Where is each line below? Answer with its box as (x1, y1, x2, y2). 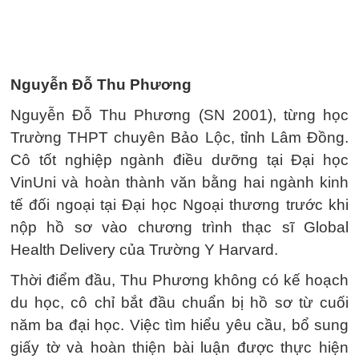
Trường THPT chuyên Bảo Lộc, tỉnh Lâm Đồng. (10, 129, 349, 146)
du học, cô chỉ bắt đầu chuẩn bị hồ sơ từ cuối (10, 294, 349, 311)
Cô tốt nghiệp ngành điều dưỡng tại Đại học (10, 151, 349, 168)
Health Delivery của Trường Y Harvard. (10, 241, 278, 258)
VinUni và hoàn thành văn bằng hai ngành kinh (10, 174, 349, 191)
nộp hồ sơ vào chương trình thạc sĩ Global (10, 219, 349, 236)
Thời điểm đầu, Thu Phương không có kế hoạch (10, 272, 349, 288)
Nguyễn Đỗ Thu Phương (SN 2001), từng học (10, 107, 349, 123)
